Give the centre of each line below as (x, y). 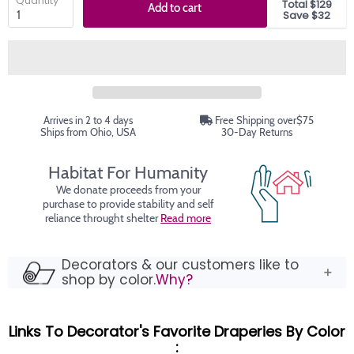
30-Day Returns (257, 132)
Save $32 (307, 15)
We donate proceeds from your (128, 189)
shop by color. (109, 280)
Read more (186, 218)
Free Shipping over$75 (264, 121)
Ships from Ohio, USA (88, 132)
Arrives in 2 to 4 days (88, 121)
